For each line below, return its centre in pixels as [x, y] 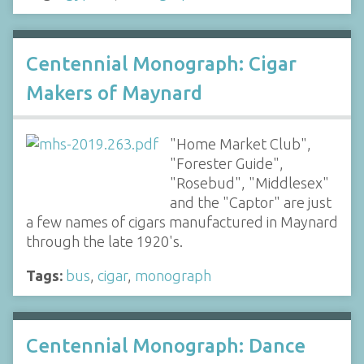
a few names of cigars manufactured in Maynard [182, 221]
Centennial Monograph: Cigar [161, 63]
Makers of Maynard [114, 93]
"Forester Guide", [226, 163]
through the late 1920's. [104, 241]
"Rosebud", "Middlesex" [249, 182]
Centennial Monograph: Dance [166, 345]
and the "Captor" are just [250, 202]
